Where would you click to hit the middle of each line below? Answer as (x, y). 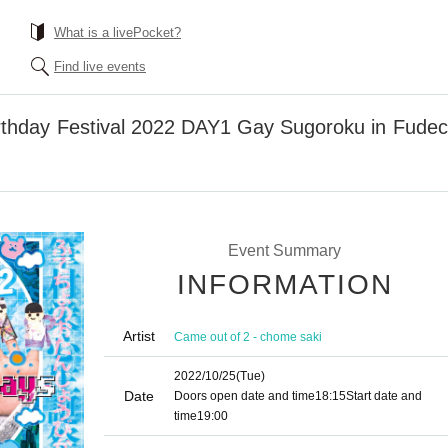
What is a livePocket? (117, 32)
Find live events (100, 66)
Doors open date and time (244, 396)
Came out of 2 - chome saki (248, 336)
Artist (139, 336)
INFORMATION (285, 284)
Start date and (384, 396)
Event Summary (284, 250)
